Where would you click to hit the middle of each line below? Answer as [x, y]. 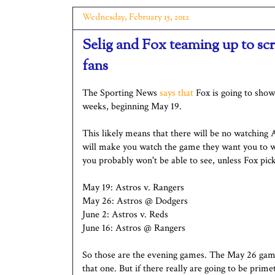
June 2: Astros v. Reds [125, 214]
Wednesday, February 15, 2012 [136, 17]
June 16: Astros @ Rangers [134, 228]
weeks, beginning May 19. [132, 106]
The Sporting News [121, 93]
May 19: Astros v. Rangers [133, 187]
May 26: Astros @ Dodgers [135, 201]
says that [176, 93]
